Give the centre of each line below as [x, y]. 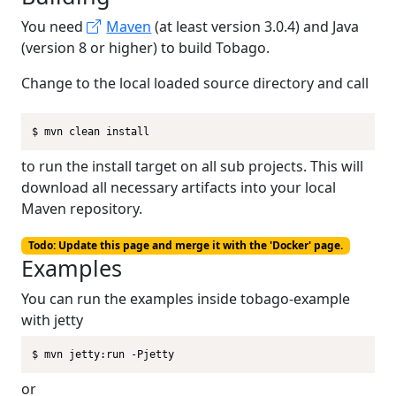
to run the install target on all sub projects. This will [192, 166]
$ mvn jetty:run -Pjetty [103, 355]
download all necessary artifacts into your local [179, 187]
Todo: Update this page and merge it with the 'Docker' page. [185, 245]
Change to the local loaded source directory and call [195, 83]
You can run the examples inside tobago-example [186, 299]
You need [54, 27]
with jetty [52, 320]
